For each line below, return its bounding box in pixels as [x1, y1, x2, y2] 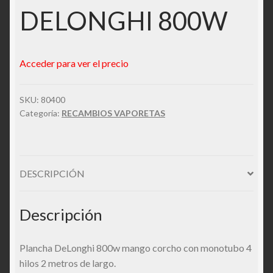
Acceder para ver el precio [19, 57, 129, 69]
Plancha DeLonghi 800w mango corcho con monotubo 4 [19, 241, 252, 253]
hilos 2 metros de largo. [19, 257, 116, 269]
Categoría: [19, 108, 62, 119]
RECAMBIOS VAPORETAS [62, 108, 165, 119]
